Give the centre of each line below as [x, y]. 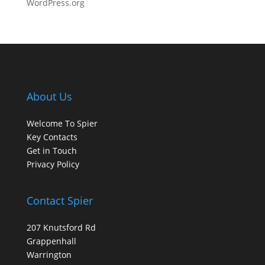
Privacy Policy [53, 164]
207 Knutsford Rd [61, 228]
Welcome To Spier [62, 123]
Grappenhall [51, 241]
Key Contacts [52, 137]
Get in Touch [51, 151]
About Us [49, 96]
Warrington [49, 255]
